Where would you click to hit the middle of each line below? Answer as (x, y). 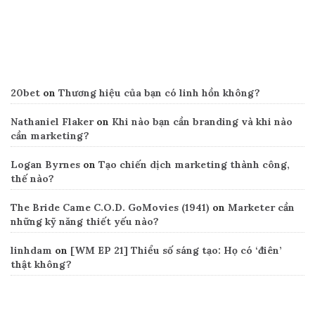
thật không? (41, 265)
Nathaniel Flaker (52, 122)
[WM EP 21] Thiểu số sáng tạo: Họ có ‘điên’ (176, 251)
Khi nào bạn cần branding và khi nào (202, 122)
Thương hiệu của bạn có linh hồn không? (159, 93)
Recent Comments (63, 50)
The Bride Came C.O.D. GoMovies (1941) (110, 208)
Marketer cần (261, 208)
